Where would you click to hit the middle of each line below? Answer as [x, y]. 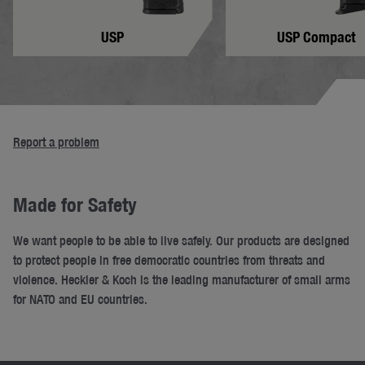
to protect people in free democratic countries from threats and [169, 259]
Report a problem [56, 141]
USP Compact [316, 37]
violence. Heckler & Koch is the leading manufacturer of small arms [182, 279]
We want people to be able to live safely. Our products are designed [181, 240]
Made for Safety [75, 204]
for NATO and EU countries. [80, 299]
